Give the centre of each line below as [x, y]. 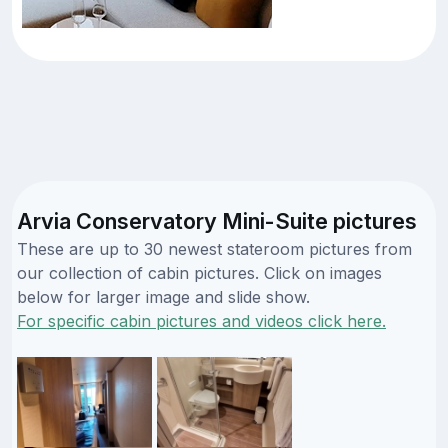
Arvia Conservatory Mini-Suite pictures [217, 220]
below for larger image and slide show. [163, 296]
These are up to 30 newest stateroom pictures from [214, 248]
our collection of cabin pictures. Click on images [199, 272]
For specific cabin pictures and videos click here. [201, 320]
